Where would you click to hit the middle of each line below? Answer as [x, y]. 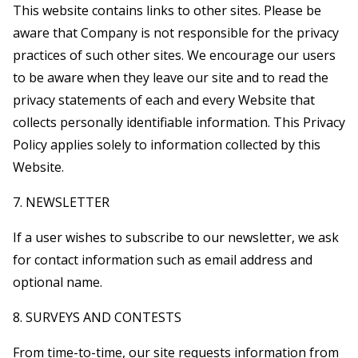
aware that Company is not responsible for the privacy [176, 32]
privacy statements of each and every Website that [164, 99]
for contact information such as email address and [163, 259]
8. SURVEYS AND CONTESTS [97, 317]
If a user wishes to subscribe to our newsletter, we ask [176, 237]
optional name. [58, 282]
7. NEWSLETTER [61, 202]
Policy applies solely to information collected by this [167, 144]
